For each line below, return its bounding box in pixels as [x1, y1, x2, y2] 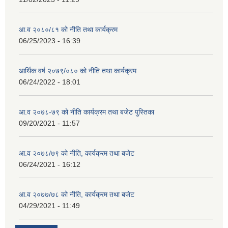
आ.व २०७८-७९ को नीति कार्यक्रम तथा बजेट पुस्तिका [19, 108, 154, 117]
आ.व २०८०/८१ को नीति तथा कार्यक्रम [19, 25, 118, 34]
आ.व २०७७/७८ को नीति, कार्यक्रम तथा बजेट [19, 190, 134, 199]
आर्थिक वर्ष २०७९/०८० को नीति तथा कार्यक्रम [19, 67, 136, 75]
